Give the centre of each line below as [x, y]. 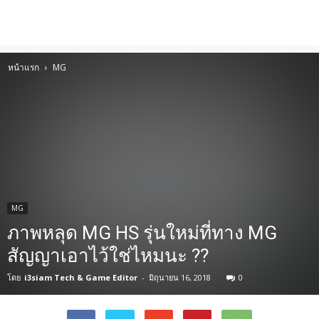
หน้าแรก [23, 67]
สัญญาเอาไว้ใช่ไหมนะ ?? [108, 256]
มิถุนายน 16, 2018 [180, 277]
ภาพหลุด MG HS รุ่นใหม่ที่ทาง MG [142, 233]
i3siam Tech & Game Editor [81, 277]
